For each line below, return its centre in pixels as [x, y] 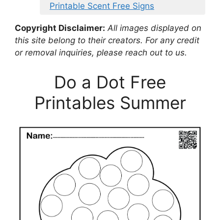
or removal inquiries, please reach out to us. [101, 53]
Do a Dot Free [110, 82]
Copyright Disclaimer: [60, 28]
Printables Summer [110, 102]
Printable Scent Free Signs [102, 6]
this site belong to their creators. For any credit [107, 41]
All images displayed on [153, 28]
